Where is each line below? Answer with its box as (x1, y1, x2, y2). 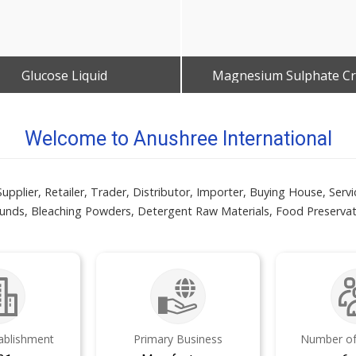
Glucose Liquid (21, 67, 107, 84)
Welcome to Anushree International (24, 127, 332, 150)
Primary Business (133, 331, 222, 346)
